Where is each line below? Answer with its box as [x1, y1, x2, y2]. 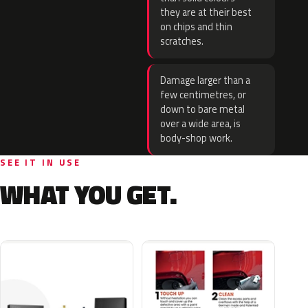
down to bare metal [160, 102, 245, 117]
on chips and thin [160, 19, 232, 34]
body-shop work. [160, 131, 232, 146]
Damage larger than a [160, 73, 250, 88]
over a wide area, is [160, 116, 241, 131]
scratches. [160, 34, 203, 49]
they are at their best [160, 5, 252, 20]
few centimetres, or [160, 87, 246, 102]
